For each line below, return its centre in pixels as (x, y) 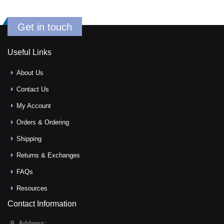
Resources (32, 188)
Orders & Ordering (43, 122)
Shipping (29, 138)
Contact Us (33, 89)
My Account (34, 105)
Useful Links (29, 52)
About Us (30, 72)
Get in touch (45, 27)
